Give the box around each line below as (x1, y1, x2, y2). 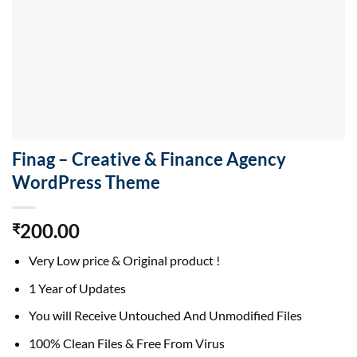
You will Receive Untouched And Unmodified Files (28, 308, 302, 324)
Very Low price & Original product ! (28, 253, 220, 269)
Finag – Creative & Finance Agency (12, 148, 286, 171)
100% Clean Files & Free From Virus (28, 335, 225, 351)
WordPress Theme (12, 171, 160, 194)
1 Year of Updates (28, 280, 126, 296)
